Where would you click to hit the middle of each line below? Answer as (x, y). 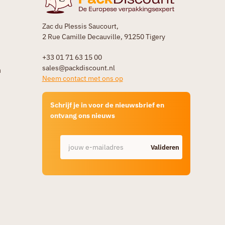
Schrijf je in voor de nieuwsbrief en (107, 105)
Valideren (165, 147)
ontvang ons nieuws (82, 116)
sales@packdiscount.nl (78, 68)
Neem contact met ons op (82, 79)
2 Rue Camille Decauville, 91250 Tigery (103, 37)
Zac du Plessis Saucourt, (80, 26)
